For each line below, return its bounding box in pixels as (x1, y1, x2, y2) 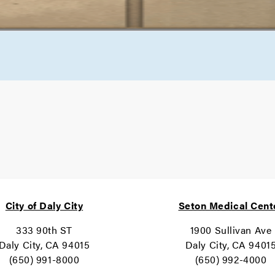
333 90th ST (15, 223, 73, 237)
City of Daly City (5, 198, 83, 212)
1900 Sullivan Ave (190, 223, 272, 237)
